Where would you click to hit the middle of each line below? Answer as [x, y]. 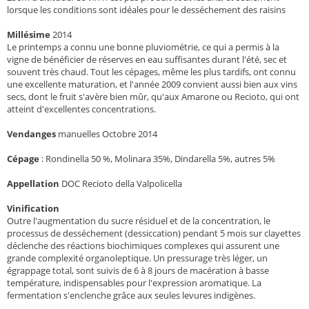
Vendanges [32, 134]
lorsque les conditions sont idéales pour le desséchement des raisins [146, 10]
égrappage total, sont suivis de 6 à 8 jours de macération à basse [138, 271]
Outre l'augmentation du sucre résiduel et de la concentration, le [139, 221]
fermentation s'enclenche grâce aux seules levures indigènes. [131, 296]
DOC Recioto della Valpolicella [121, 184]
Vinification [33, 209]
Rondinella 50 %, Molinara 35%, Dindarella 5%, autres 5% [160, 159]
